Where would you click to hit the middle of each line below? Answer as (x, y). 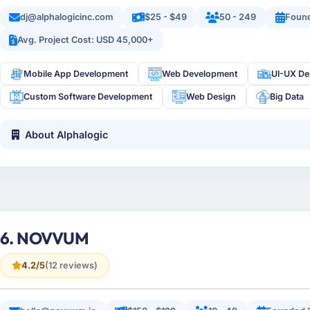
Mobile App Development (76, 74)
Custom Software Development (88, 97)
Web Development (200, 74)
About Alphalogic (67, 134)
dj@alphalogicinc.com (67, 17)
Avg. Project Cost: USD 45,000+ (86, 39)
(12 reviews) (71, 265)
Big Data (287, 97)
